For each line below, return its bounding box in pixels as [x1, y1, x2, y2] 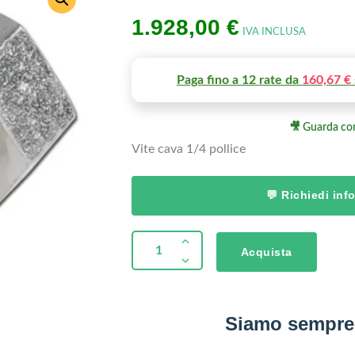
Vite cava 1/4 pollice [131, 143, 246, 156]
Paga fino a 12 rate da [176, 73, 302, 86]
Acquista [240, 246, 292, 259]
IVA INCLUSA [242, 27, 306, 37]
